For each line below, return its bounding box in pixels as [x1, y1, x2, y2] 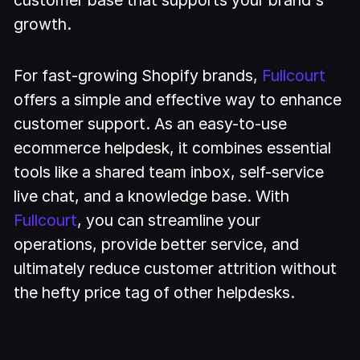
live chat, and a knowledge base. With [14, 186, 290, 207]
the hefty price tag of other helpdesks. [14, 283, 296, 303]
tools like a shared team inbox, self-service [14, 162, 325, 182]
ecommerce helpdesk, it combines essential [14, 138, 332, 158]
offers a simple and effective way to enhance [14, 90, 342, 110]
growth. [14, 14, 72, 34]
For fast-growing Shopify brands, [14, 66, 263, 86]
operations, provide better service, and [14, 235, 300, 255]
